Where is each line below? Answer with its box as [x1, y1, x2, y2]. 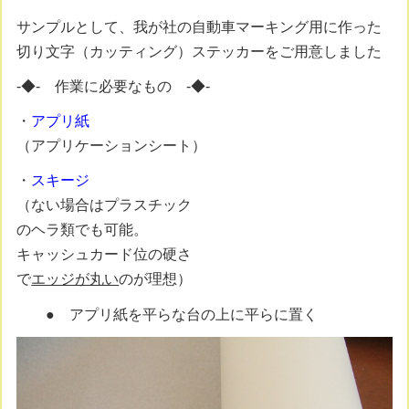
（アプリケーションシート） [16, 138, 207, 154]
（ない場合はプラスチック [16, 197, 193, 214]
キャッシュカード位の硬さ [16, 246, 193, 263]
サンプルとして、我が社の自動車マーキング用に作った [16, 18, 383, 35]
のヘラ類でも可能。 [16, 222, 149, 238]
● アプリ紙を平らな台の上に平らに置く [16, 306, 333, 322]
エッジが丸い [31, 271, 120, 288]
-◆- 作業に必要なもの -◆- [16, 79, 211, 95]
